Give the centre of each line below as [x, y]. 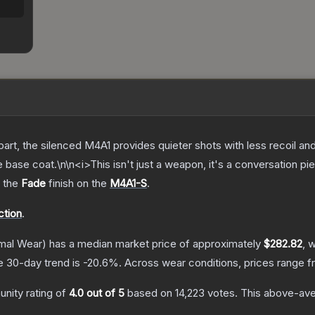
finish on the [78, 184]
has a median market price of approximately [155, 244]
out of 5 [104, 293]
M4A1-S [128, 184]
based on [150, 293]
